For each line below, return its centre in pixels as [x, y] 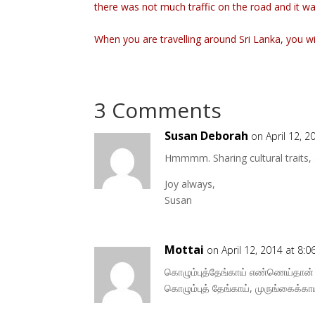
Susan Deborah [207, 135]
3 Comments [158, 110]
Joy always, [190, 184]
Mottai [185, 249]
